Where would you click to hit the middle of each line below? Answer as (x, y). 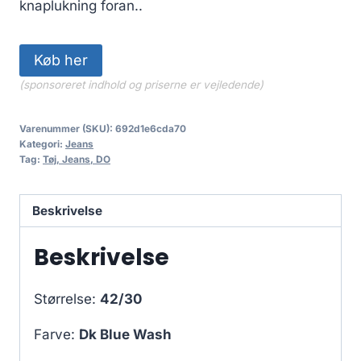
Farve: (56, 335)
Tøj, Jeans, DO (77, 160)
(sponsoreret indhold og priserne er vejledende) (141, 85)
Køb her (61, 60)
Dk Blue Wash (125, 335)
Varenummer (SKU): (67, 129)
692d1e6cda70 (151, 129)
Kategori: (42, 144)
